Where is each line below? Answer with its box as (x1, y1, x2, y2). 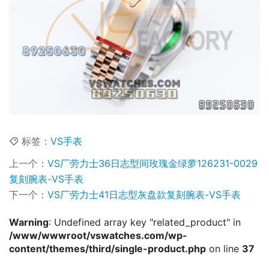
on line (206, 242, 242, 255)
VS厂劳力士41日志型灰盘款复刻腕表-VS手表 (47, 188, 241, 201)
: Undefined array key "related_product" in (49, 216, 241, 228)
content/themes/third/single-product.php (9, 242, 206, 255)
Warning (9, 216, 49, 228)
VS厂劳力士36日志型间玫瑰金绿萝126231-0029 (47, 157, 258, 169)
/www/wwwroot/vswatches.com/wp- (9, 229, 187, 241)
